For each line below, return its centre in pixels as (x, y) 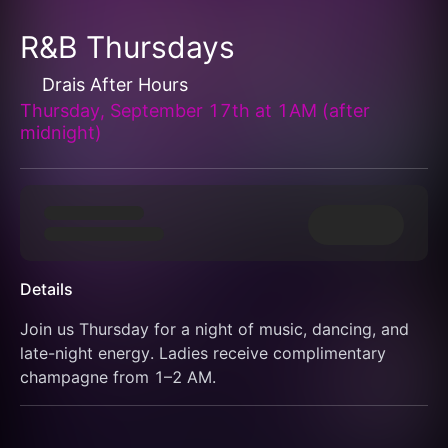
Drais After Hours (115, 84)
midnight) (61, 132)
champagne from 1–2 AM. (118, 377)
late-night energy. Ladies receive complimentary (203, 353)
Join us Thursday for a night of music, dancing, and (214, 329)
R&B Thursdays (127, 47)
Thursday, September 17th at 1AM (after (195, 110)
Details (46, 289)
